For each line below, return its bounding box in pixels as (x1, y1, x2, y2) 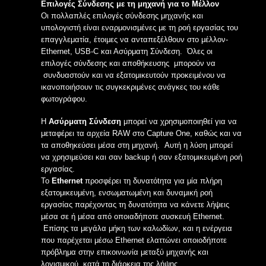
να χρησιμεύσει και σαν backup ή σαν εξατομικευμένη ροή (41, 153, 242, 161)
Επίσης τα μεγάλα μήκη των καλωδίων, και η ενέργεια (41, 224, 232, 233)
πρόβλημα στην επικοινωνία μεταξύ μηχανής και (41, 248, 208, 256)
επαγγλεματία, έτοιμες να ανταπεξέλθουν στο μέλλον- (41, 35, 228, 44)
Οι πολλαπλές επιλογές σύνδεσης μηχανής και (41, 11, 203, 20)
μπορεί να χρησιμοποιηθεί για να (121, 117, 237, 126)
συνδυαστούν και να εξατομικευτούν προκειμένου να (41, 71, 226, 80)
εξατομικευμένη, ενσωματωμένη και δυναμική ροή (41, 188, 213, 197)
